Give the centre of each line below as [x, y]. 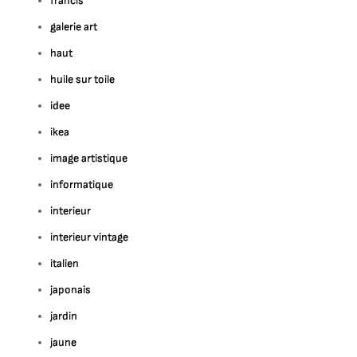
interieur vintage [90, 237]
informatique [82, 184]
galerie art [74, 27]
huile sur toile [83, 79]
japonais [71, 290]
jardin [64, 316]
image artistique [89, 158]
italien [65, 263]
